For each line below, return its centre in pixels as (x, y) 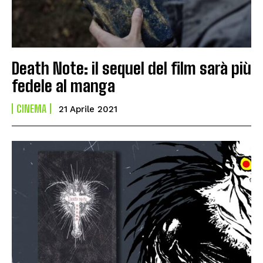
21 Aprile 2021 (88, 109)
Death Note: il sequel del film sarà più (131, 68)
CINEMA (31, 109)
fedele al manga (63, 86)
